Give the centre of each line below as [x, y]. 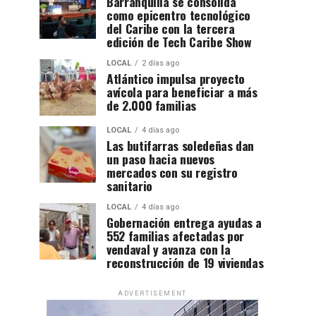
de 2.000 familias [152, 105]
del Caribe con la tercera [171, 28]
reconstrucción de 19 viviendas [185, 262]
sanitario [129, 185]
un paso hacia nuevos [160, 158]
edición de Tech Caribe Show [179, 41]
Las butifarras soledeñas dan [181, 145]
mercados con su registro [172, 172]
